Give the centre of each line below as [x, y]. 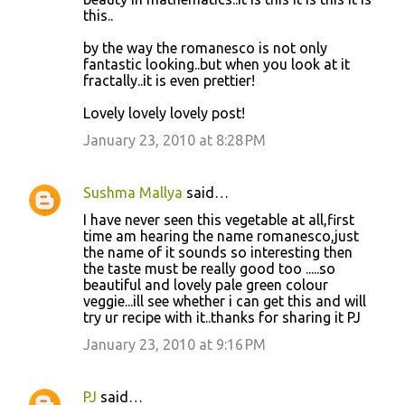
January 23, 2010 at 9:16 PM [174, 344]
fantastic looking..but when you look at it [217, 64]
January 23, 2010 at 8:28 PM [174, 140]
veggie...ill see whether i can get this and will [225, 301]
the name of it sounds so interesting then [218, 252]
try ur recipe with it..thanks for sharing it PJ [222, 317]
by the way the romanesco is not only [205, 47]
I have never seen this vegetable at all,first [219, 219]
